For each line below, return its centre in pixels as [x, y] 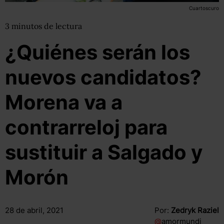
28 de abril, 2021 [34, 210]
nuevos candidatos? [103, 77]
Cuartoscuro [204, 8]
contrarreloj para [86, 127]
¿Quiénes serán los [97, 52]
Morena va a [64, 102]
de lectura [63, 26]
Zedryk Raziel [195, 210]
